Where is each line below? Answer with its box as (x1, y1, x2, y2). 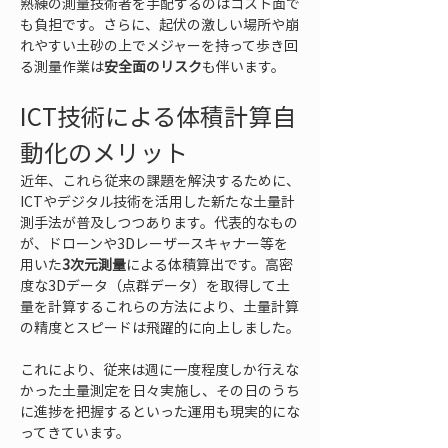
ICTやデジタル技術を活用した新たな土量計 (20, 191, 295, 211)
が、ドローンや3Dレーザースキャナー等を (20, 233, 288, 253)
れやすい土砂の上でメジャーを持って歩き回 (20, 35, 298, 55)
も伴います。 (202, 56, 285, 76)
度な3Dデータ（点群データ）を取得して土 (20, 275, 290, 295)
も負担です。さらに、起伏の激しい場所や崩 (20, 14, 299, 34)
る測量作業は (20, 56, 104, 76)
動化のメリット (20, 134, 188, 170)
